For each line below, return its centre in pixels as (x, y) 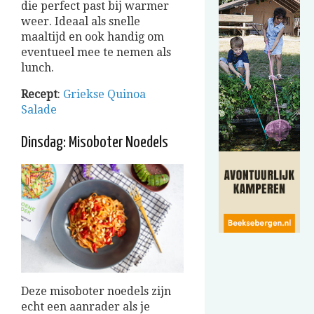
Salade (39, 110)
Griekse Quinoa (104, 95)
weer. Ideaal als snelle (81, 22)
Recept (39, 95)
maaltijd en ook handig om (93, 37)
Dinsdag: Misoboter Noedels (95, 143)
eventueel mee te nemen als (96, 53)
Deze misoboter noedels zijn (96, 291)
